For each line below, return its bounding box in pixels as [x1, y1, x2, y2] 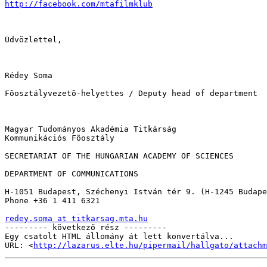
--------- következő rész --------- [5, 223, 167, 232]
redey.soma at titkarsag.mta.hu [5, 214, 148, 223]
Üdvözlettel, [5, 35, 62, 45]
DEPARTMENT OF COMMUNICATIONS [5, 169, 138, 179]
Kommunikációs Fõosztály [5, 133, 114, 143]
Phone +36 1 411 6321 [5, 196, 100, 206]
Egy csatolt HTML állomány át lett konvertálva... [5, 232, 234, 241]
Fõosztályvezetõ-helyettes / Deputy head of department [5, 89, 257, 98]
